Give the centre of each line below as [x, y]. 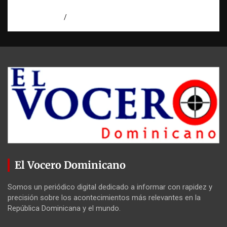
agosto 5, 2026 [39, 17]
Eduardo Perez [92, 17]
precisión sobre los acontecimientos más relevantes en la [104, 197]
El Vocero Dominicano [70, 165]
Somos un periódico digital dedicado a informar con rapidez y [110, 187]
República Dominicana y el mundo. [64, 208]
